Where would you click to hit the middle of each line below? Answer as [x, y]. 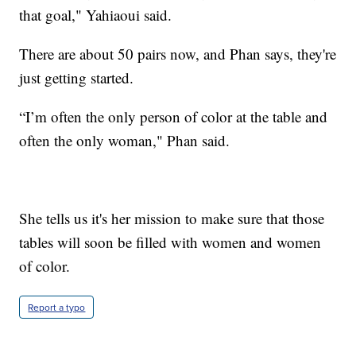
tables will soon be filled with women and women [170, 242]
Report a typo [57, 307]
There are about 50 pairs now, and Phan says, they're [178, 53]
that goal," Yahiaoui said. [96, 14]
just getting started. [77, 77]
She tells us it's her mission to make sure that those [172, 218]
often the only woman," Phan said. [125, 140]
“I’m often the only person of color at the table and [174, 116]
